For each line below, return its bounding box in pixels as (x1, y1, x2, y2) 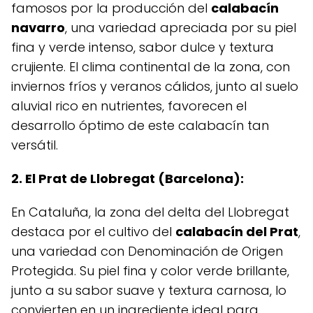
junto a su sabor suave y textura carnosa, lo (11, 282, 286, 300)
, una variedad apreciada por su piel (65, 19, 296, 37)
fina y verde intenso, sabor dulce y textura (11, 38, 274, 57)
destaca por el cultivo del (11, 223, 175, 241)
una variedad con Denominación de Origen (11, 242, 283, 261)
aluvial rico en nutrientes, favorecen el (11, 97, 247, 115)
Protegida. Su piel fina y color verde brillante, (11, 262, 289, 280)
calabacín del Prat (175, 223, 298, 241)
